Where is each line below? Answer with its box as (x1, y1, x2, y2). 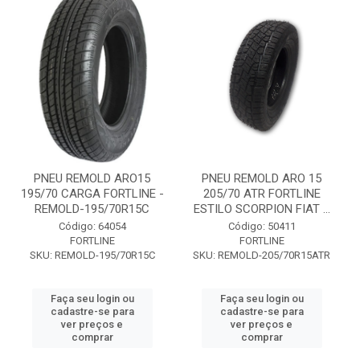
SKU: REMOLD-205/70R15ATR (193, 249, 330, 261)
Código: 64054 (58, 220, 126, 232)
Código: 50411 (227, 220, 296, 232)
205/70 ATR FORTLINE (202, 186, 321, 201)
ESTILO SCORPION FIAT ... (193, 202, 330, 216)
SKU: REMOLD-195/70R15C (29, 249, 155, 261)
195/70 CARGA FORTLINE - (20, 186, 164, 201)
